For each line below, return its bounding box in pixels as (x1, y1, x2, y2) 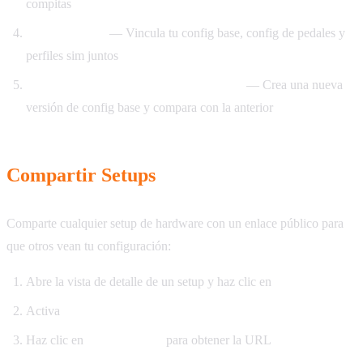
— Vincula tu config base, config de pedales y (106, 26, 345, 41)
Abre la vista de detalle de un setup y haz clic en (26, 275, 275, 289)
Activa (26, 304, 63, 318)
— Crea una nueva (243, 78, 343, 92)
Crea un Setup (26, 26, 106, 41)
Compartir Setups (6, 164, 156, 186)
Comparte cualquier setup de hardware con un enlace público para (6, 216, 344, 231)
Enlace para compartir (63, 304, 188, 318)
